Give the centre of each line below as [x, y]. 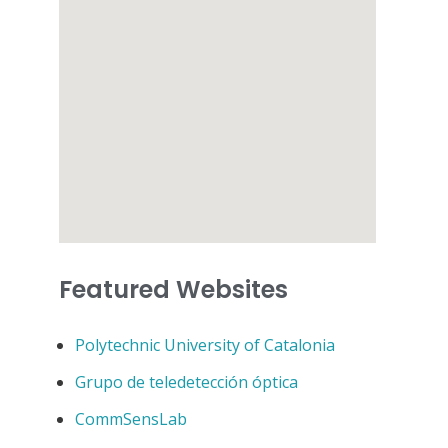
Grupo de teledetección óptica [186, 381]
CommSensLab [130, 418]
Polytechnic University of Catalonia [204, 344]
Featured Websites [173, 289]
